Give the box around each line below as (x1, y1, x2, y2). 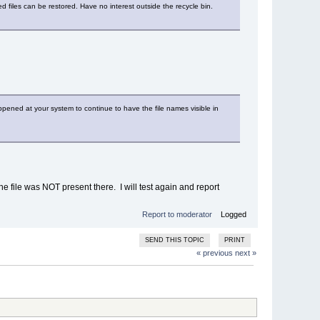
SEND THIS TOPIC (145, 236, 205, 244)
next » (234, 248, 256, 257)
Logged (218, 209, 246, 219)
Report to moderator (141, 209, 212, 219)
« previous (196, 248, 233, 257)
